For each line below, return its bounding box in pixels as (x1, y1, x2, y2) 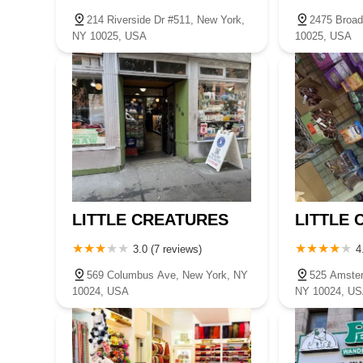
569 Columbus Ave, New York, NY (87, 268, 248, 281)
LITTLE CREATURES (72, 210, 228, 228)
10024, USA (72, 284, 129, 297)
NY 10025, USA (72, 29, 147, 42)
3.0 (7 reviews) (133, 242, 202, 255)
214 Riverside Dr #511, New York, (87, 13, 245, 26)
